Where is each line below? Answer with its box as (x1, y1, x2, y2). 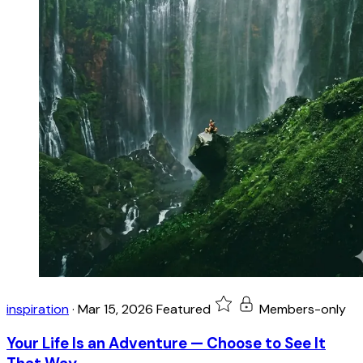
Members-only (259, 301, 346, 318)
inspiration (6, 301, 69, 318)
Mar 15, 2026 (78, 301, 153, 318)
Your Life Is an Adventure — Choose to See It (6, 332, 326, 353)
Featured (156, 301, 211, 318)
